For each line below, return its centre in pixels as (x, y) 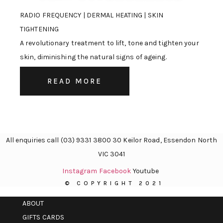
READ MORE (75, 81)
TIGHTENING (39, 29)
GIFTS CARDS (44, 218)
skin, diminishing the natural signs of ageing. (93, 57)
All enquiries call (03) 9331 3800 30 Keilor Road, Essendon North (111, 140)
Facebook (115, 171)
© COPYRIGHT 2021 (114, 183)
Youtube (146, 171)
